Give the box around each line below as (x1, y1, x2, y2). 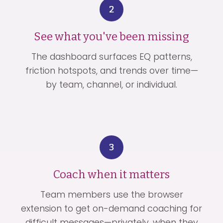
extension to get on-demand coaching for (21, 202, 202, 215)
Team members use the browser (40, 188, 183, 201)
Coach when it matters (53, 168, 170, 181)
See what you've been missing (34, 30, 189, 43)
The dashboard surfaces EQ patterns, (31, 50, 192, 63)
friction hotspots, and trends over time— (25, 64, 198, 77)
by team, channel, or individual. (46, 78, 177, 91)
